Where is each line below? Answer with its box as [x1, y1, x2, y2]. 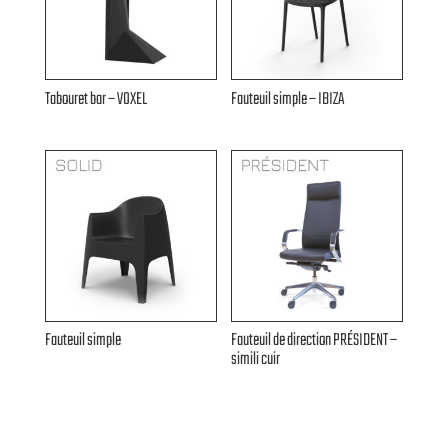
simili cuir [231, 346, 281, 374]
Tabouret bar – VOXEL [44, 85, 147, 113]
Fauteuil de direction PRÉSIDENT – [231, 327, 398, 355]
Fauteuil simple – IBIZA [231, 85, 346, 113]
